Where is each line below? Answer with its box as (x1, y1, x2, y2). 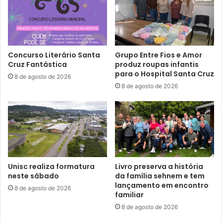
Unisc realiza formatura (8, 161, 95, 171)
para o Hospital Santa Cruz (115, 68, 214, 79)
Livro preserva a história (115, 161, 203, 171)
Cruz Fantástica (8, 59, 67, 69)
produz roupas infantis (115, 59, 199, 69)
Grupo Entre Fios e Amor (115, 50, 202, 60)
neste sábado (8, 170, 59, 181)
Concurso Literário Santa (8, 50, 100, 60)
